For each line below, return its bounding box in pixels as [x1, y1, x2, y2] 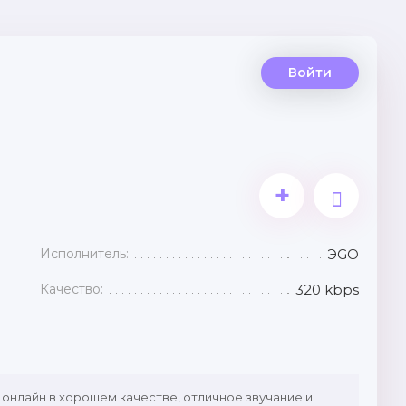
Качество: [40, 281, 104, 297]
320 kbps [295, 281, 359, 298]
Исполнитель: [40, 246, 130, 262]
